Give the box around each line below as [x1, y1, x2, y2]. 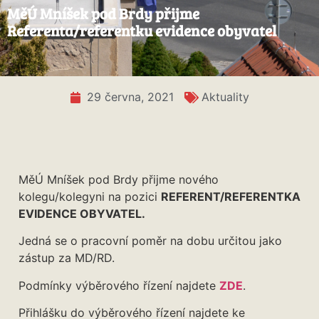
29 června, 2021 [87, 90, 174, 104]
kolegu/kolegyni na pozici [19, 189, 161, 204]
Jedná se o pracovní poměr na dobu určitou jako [19, 234, 282, 249]
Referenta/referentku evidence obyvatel [7, 20, 276, 41]
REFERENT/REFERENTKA [161, 189, 300, 204]
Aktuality [202, 90, 249, 104]
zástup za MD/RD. [19, 251, 115, 266]
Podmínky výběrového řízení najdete [19, 278, 219, 293]
